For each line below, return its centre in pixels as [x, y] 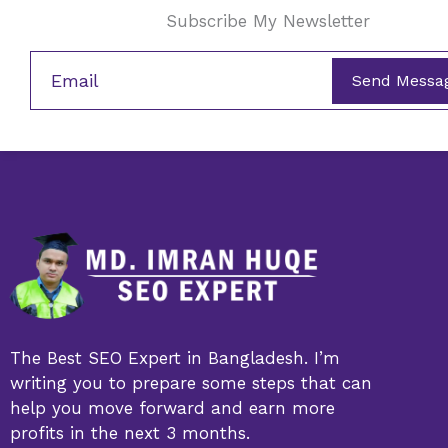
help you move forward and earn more [172, 408]
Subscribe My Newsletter [267, 20]
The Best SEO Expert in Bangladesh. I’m [175, 358]
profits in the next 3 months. [133, 433]
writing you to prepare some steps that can [191, 383]
